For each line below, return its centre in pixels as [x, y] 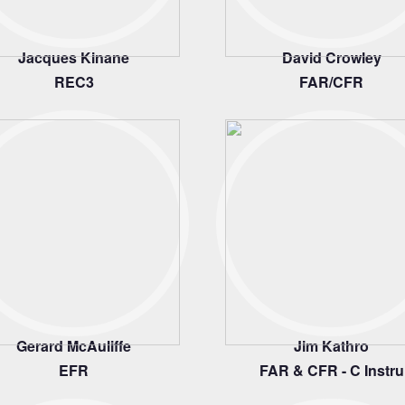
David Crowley [331, 57]
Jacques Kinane [74, 57]
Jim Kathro [331, 346]
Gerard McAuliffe [74, 346]
